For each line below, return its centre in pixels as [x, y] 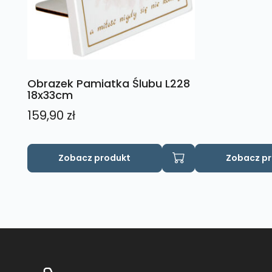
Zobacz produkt [95, 158]
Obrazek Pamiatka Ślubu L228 [108, 83]
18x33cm [50, 95]
